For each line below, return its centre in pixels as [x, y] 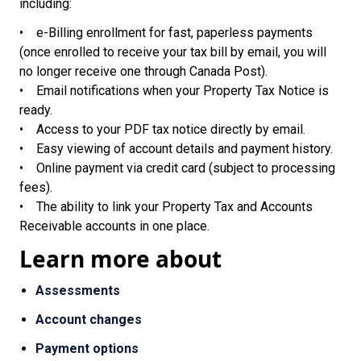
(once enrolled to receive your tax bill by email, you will [173, 52]
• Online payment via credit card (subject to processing [177, 168]
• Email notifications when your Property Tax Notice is [174, 91]
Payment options [87, 349]
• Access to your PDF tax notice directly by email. [162, 129]
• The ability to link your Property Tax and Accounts [166, 207]
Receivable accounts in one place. [114, 226]
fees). [36, 187]
